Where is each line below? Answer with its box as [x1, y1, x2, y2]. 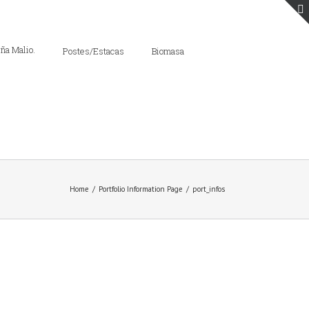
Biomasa [151, 44, 184, 57]
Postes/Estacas [62, 44, 124, 57]
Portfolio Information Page [99, 184, 183, 194]
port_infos [192, 184, 225, 194]
